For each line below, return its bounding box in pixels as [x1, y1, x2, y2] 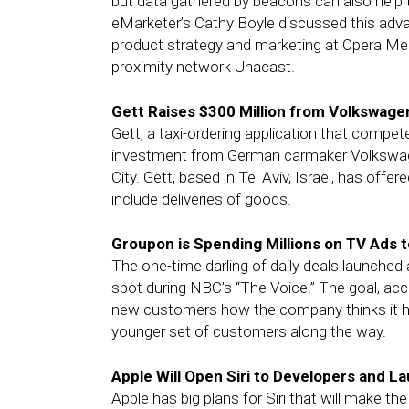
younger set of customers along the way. [111, 322, 386, 341]
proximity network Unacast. [111, 58, 295, 76]
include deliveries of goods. [111, 190, 291, 208]
